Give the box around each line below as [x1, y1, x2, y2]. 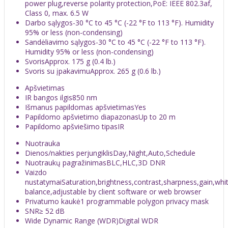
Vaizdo [25, 167, 47, 177]
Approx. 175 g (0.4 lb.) [45, 56, 116, 66]
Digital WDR [119, 215, 158, 225]
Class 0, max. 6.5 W [25, 8, 89, 18]
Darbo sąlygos [25, 17, 73, 27]
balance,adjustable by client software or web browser [25, 186, 201, 196]
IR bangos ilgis [25, 92, 72, 102]
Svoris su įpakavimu [25, 66, 90, 76]
